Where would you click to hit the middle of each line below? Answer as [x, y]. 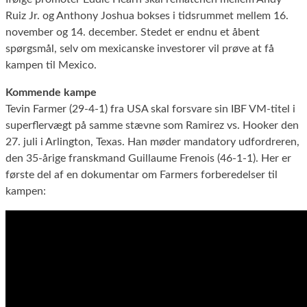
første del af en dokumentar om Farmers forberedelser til [142, 174]
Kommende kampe [51, 92]
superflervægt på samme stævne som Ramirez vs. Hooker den [152, 125]
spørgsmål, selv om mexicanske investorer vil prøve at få [140, 48]
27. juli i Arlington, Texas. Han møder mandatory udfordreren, [152, 142]
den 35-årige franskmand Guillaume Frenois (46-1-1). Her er [148, 158]
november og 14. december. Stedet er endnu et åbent [133, 32]
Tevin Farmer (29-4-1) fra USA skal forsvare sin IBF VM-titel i [150, 109]
